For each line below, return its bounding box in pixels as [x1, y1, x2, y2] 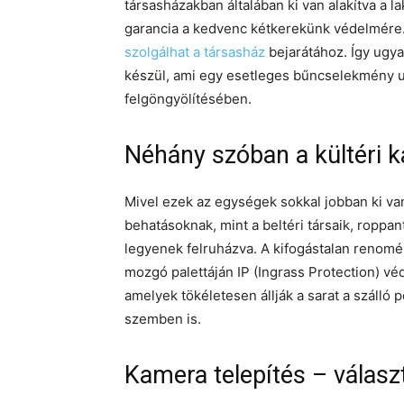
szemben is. [124, 309, 201, 327]
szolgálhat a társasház [124, 42, 265, 60]
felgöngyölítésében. [124, 89, 252, 107]
